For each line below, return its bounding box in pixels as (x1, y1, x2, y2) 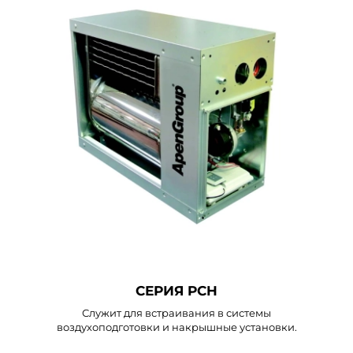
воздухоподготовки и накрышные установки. (56, 320, 297, 333)
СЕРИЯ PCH (136, 282, 217, 299)
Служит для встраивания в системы (82, 306, 271, 319)
